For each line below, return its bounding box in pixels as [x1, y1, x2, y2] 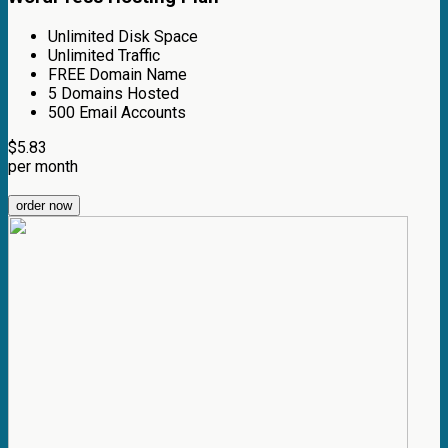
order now [16, 197, 72, 213]
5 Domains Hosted [48, 83, 179, 103]
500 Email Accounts [48, 102, 186, 122]
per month [8, 156, 78, 176]
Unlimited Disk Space [48, 26, 198, 46]
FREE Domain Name [48, 64, 187, 84]
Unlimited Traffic [48, 45, 160, 65]
